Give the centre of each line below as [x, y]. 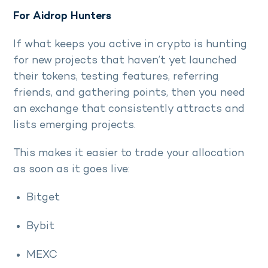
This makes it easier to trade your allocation [129, 153]
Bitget [43, 197]
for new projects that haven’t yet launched [125, 60]
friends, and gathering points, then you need [129, 93]
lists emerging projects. [76, 125]
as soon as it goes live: [71, 169]
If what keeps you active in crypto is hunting [130, 44]
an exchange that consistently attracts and [129, 109]
